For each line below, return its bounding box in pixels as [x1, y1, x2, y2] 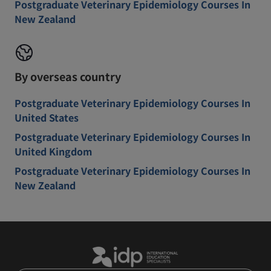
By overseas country [15, 68, 121, 84]
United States [15, 110, 79, 125]
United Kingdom [15, 144, 92, 158]
